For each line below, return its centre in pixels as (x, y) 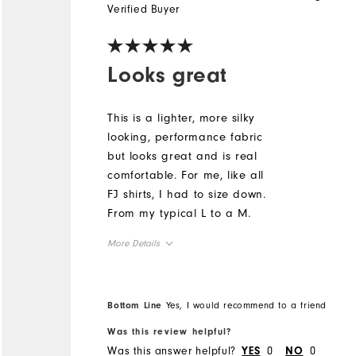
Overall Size (141, 277)
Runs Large (259, 313)
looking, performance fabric (185, 137)
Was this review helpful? (170, 332)
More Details (134, 243)
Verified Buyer (143, 9)
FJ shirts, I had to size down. (187, 194)
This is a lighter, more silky (181, 118)
